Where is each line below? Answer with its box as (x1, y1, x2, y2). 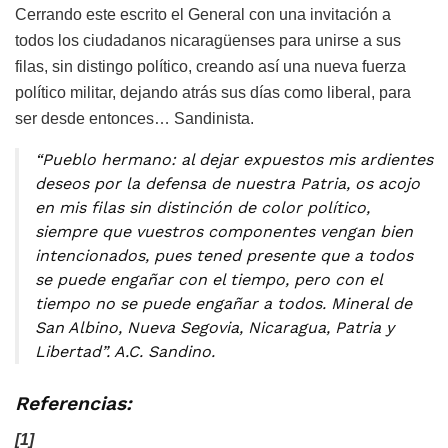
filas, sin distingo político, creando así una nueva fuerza (15, 58, 406, 76)
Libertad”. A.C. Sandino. (35, 342, 215, 362)
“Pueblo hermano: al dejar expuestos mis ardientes (35, 150, 433, 170)
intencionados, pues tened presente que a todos (35, 246, 413, 266)
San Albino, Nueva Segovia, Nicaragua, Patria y (35, 318, 394, 338)
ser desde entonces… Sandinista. (15, 110, 254, 128)
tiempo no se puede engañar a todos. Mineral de (35, 294, 412, 314)
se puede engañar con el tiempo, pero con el (35, 270, 382, 290)
